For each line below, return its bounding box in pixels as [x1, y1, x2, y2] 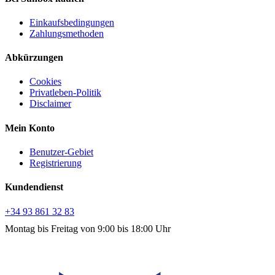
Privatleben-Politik [29, 87, 101, 98]
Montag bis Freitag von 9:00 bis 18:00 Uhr [5, 223, 171, 234]
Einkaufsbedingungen [29, 17, 114, 28]
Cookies [29, 76, 61, 87]
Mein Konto [5, 122, 55, 133]
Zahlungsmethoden [29, 28, 104, 39]
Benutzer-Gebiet [29, 147, 93, 157]
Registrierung [29, 158, 82, 168]
